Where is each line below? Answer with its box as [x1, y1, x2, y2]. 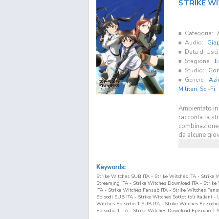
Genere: [184, 75, 205, 84]
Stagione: [184, 57, 211, 65]
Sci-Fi [199, 85, 215, 93]
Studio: [184, 66, 204, 74]
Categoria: [184, 29, 213, 37]
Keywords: [96, 163, 126, 170]
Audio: [184, 38, 203, 46]
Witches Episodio [96, 200, 137, 207]
